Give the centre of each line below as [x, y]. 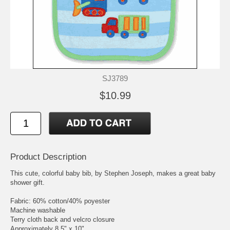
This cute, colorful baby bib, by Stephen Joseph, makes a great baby [113, 173]
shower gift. [27, 182]
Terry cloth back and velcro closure [62, 219]
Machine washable [38, 210]
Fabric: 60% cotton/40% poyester [60, 201]
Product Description [48, 157]
